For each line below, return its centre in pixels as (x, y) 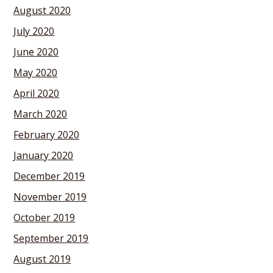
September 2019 (51, 238)
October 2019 (44, 218)
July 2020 (34, 31)
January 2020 (44, 155)
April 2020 (37, 93)
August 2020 (42, 10)
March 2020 (41, 114)
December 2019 (49, 176)
